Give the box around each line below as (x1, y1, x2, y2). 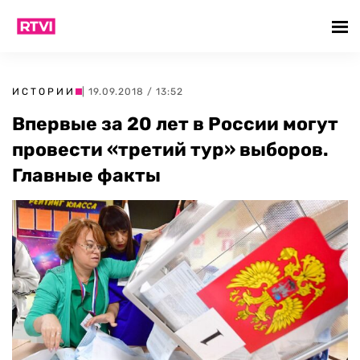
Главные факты (12, 164, 161, 186)
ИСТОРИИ (12, 86, 76, 97)
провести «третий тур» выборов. (12, 138, 329, 161)
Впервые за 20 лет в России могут (12, 112, 338, 135)
